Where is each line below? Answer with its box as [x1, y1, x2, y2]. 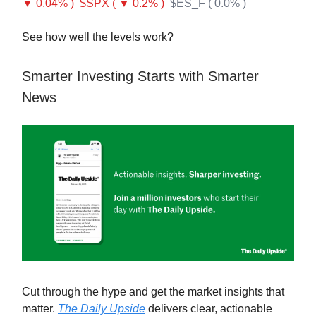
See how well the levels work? [22, 31, 174, 44]
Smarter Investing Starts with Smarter [22, 68, 259, 85]
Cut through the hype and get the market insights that [22, 286, 284, 298]
